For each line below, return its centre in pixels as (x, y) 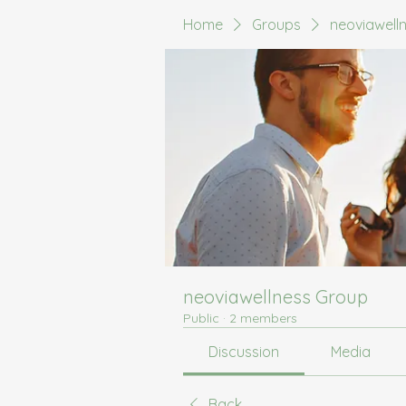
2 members (263, 318)
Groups (276, 24)
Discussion (244, 352)
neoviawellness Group (275, 297)
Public (201, 318)
